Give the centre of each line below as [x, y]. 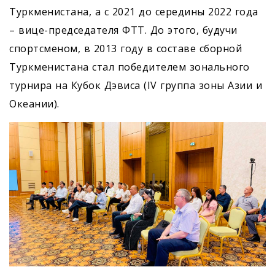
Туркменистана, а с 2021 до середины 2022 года [134, 11]
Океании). [34, 103]
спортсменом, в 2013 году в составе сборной [126, 48]
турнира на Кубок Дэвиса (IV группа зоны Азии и [136, 85]
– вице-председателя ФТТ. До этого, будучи [123, 30]
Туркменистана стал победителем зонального [130, 67]
